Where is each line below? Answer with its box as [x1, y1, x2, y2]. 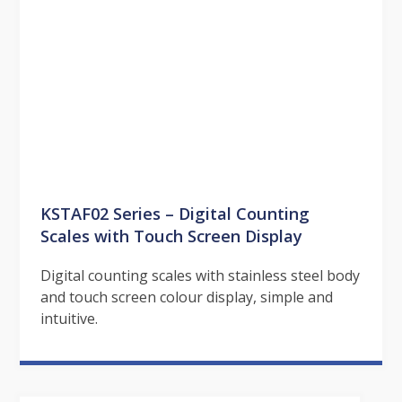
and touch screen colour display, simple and [39, 286, 333, 307]
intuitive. [39, 308, 98, 328]
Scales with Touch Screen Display [39, 223, 302, 247]
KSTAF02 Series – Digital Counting [39, 201, 310, 224]
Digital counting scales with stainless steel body [39, 265, 360, 285]
